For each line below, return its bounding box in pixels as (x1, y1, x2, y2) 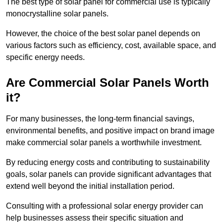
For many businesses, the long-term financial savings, (6, 114, 194, 123)
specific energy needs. (6, 53, 85, 61)
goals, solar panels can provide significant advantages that (6, 169, 211, 178)
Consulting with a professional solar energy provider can (6, 201, 203, 210)
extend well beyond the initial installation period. (6, 181, 174, 190)
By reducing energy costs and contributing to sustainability (6, 158, 210, 166)
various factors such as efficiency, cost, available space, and (6, 41, 216, 50)
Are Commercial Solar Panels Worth (6, 75, 209, 89)
